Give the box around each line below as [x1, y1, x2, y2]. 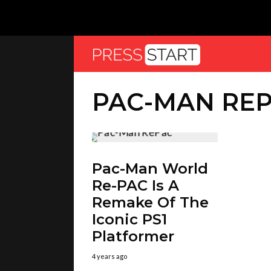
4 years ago [92, 252, 127, 260]
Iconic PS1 [92, 211, 167, 228]
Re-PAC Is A [92, 177, 179, 194]
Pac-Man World [92, 160, 208, 177]
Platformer [92, 227, 174, 245]
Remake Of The [92, 194, 209, 211]
